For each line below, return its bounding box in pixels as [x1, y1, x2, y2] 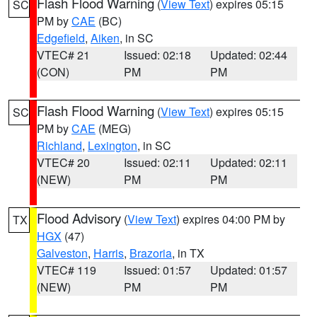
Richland [37, 137, 82, 154]
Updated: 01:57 [210, 262, 288, 278]
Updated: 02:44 [210, 47, 288, 63]
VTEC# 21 [37, 47, 90, 63]
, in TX [172, 245, 204, 261]
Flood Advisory [37, 209, 121, 227]
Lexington [88, 137, 137, 154]
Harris [93, 245, 124, 261]
